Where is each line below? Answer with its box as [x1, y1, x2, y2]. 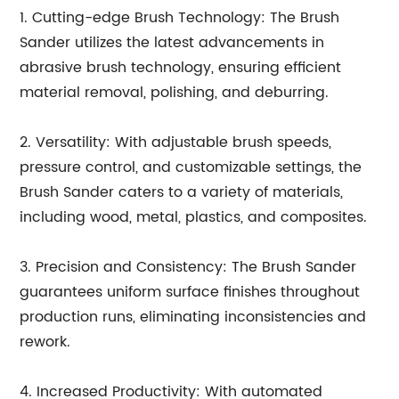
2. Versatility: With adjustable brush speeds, [20, 131, 332, 154]
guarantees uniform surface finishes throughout [20, 281, 361, 304]
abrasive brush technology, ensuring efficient [20, 56, 342, 79]
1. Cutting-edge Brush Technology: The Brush [20, 6, 340, 29]
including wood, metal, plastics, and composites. [20, 206, 368, 229]
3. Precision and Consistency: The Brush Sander [20, 256, 357, 279]
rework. [20, 330, 71, 354]
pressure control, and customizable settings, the [20, 156, 362, 179]
